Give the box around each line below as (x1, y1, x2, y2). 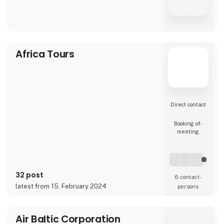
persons (177, 182, 199, 190)
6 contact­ (174, 173, 201, 180)
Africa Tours (15, 47, 74, 61)
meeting (177, 128, 199, 134)
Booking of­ (173, 120, 202, 126)
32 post (15, 169, 44, 180)
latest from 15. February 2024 (15, 182, 107, 190)
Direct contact (170, 101, 206, 108)
